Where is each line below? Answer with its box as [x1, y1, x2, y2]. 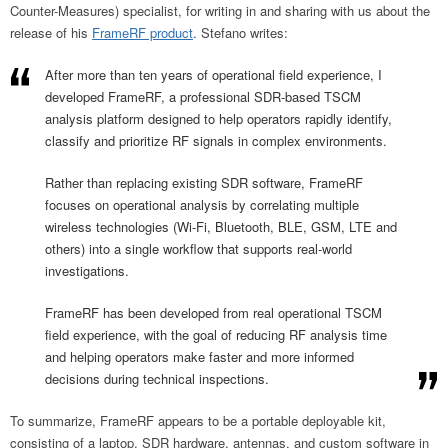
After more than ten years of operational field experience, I [45, 65, 382, 85]
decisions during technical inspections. [45, 369, 269, 389]
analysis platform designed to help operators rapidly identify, [45, 109, 392, 129]
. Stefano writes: [193, 23, 288, 43]
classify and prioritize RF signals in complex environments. [45, 131, 387, 151]
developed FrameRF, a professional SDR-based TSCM [45, 87, 361, 107]
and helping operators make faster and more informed [45, 347, 354, 367]
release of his [10, 23, 92, 43]
